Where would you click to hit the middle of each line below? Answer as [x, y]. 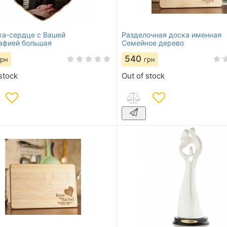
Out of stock [143, 75]
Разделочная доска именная [171, 34]
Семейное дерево [153, 43]
